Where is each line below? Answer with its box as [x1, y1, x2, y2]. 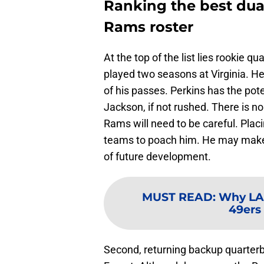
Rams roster [104, 18, 193, 36]
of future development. [104, 150, 211, 163]
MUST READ [142, 190, 213, 204]
